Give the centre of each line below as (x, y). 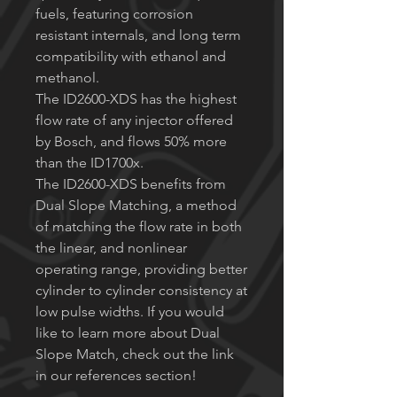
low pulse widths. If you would (130, 312)
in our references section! (116, 376)
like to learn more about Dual (128, 333)
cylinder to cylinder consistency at (141, 291)
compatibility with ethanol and (131, 57)
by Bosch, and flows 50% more (131, 142)
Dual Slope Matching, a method (136, 206)
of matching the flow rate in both (139, 227)
